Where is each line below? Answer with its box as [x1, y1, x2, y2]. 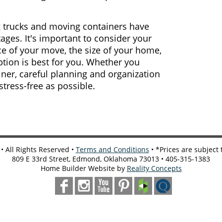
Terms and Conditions [75, 144, 149, 154]
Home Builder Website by [40, 163, 127, 173]
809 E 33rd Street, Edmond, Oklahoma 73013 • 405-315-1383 [12, 154, 210, 164]
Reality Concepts [126, 163, 182, 173]
